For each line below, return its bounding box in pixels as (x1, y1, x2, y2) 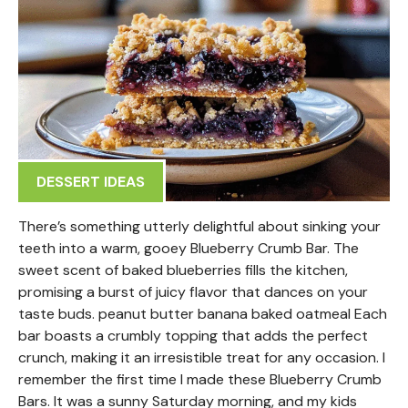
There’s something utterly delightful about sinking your (18, 216, 381, 236)
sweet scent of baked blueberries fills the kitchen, (18, 260, 348, 280)
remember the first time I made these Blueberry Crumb (18, 369, 382, 389)
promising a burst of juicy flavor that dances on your (18, 281, 368, 301)
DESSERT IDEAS (36, 171, 145, 191)
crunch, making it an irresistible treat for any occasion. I (18, 347, 385, 367)
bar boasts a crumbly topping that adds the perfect (18, 325, 368, 345)
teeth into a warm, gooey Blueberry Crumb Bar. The (18, 238, 359, 258)
